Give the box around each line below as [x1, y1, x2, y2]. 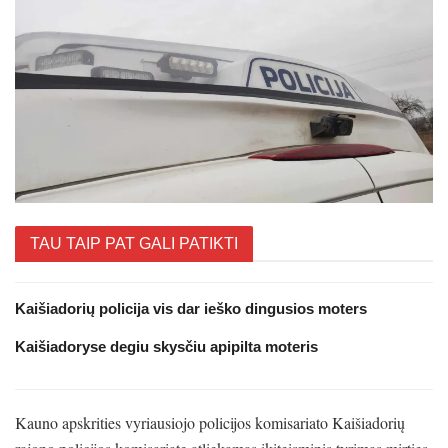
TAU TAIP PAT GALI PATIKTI [30, 234, 238, 252]
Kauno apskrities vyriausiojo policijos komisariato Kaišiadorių [15, 411, 405, 433]
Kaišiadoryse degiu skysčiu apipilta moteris [15, 337, 318, 355]
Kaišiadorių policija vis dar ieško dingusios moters [15, 299, 367, 317]
